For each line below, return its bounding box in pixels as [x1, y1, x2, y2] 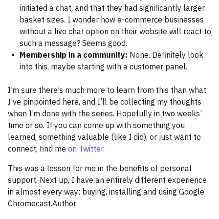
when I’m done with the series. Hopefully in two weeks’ [8, 109, 202, 119]
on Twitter [68, 144, 103, 154]
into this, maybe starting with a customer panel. [20, 62, 187, 72]
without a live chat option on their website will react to [20, 26, 211, 37]
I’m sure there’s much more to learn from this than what [8, 85, 206, 95]
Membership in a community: [20, 50, 128, 60]
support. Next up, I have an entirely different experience [8, 175, 207, 185]
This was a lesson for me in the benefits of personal [8, 163, 192, 174]
